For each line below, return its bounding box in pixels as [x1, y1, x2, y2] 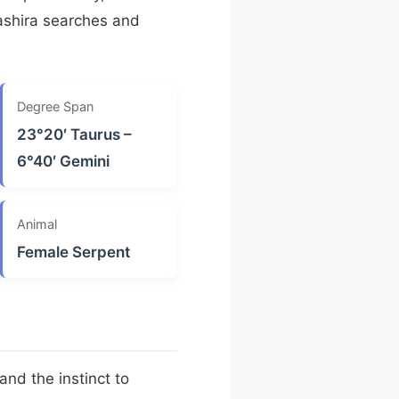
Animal [16, 216, 57, 232]
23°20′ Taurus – [16, 125, 132, 143]
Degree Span [16, 98, 94, 114]
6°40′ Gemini [16, 151, 110, 170]
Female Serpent [16, 242, 130, 261]
